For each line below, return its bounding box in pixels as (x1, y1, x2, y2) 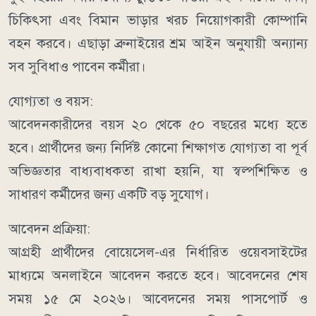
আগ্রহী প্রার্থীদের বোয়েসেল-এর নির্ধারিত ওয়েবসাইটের (8, 244, 308, 261)
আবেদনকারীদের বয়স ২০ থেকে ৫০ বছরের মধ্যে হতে (8, 116, 308, 133)
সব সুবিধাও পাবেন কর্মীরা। (8, 59, 146, 75)
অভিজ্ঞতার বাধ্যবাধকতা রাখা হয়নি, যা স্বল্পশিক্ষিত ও (8, 163, 308, 180)
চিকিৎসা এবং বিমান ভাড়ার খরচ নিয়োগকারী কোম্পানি (8, 12, 308, 29)
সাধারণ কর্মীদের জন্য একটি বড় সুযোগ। (8, 186, 209, 203)
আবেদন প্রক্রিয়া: (8, 221, 90, 238)
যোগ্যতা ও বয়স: (8, 93, 93, 110)
